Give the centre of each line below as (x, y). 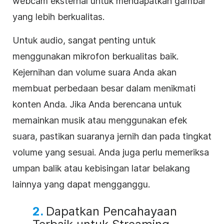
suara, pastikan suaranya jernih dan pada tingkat (112, 136)
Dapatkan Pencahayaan (111, 211)
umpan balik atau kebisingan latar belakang (101, 168)
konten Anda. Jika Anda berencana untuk (97, 104)
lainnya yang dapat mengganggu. (81, 184)
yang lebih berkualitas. (58, 16)
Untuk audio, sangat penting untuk (84, 40)
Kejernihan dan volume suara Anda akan (94, 72)
